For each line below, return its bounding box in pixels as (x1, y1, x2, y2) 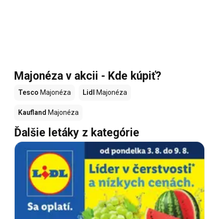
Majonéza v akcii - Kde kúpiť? (14, 69, 161, 83)
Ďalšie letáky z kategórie (14, 126, 139, 140)
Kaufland (18, 109, 46, 117)
